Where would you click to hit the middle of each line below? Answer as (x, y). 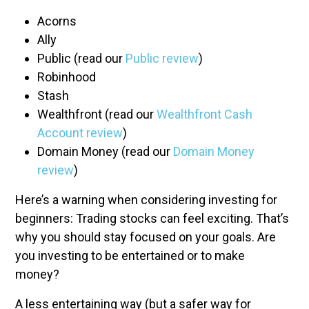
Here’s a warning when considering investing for (146, 200)
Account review (80, 133)
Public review (162, 58)
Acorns (58, 21)
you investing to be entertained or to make (130, 256)
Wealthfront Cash (205, 114)
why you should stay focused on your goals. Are (146, 237)
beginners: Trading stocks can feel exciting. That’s (152, 218)
